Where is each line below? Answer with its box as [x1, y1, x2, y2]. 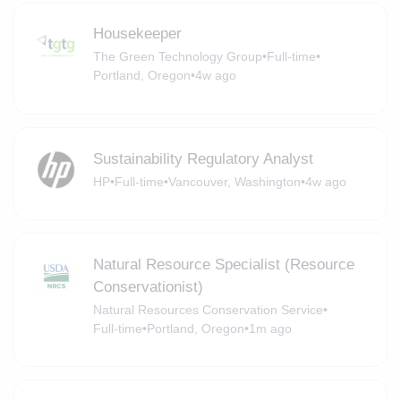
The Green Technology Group [92, 49, 262, 64]
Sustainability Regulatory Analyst [92, 149, 313, 167]
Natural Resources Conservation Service [92, 302, 323, 317]
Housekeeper [92, 25, 182, 43]
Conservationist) [92, 277, 203, 295]
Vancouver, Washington [167, 174, 301, 189]
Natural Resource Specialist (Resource [92, 255, 354, 273]
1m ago [248, 320, 292, 336]
